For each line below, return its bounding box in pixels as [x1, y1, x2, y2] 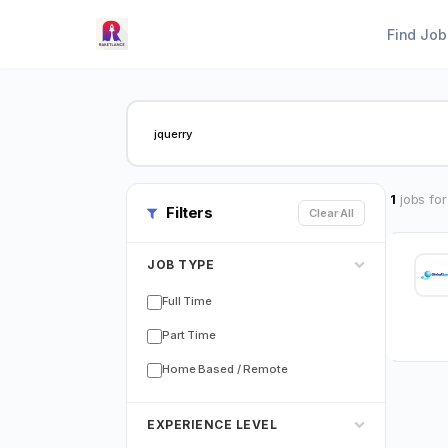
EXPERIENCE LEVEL [147, 417, 277, 432]
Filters [162, 203, 213, 222]
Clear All [309, 206, 354, 220]
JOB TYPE [147, 257, 214, 272]
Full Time [162, 293, 212, 308]
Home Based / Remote [162, 361, 288, 376]
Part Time [162, 327, 216, 342]
